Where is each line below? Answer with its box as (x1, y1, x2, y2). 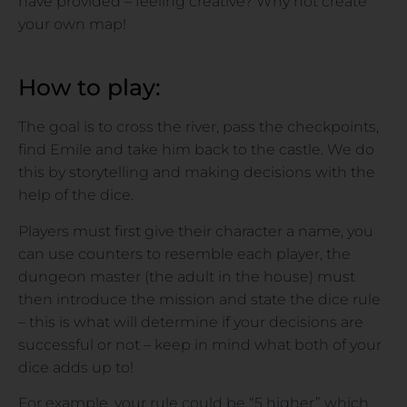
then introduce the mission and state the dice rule (18, 290, 381, 308)
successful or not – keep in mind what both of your (18, 335, 382, 353)
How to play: (18, 74, 161, 102)
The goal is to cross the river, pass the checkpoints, (18, 118, 379, 136)
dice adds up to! (18, 358, 134, 376)
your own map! (18, 15, 126, 33)
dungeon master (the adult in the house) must (18, 267, 355, 285)
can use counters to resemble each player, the (18, 244, 351, 263)
